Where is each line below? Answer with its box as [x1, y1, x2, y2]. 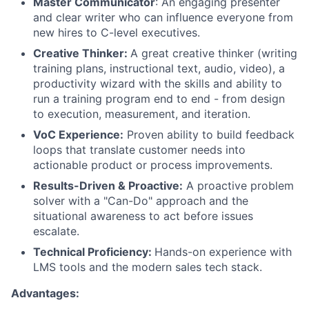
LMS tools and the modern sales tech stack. [33, 260, 262, 275]
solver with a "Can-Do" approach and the [33, 194, 248, 208]
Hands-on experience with [154, 245, 292, 259]
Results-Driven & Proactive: [33, 179, 183, 193]
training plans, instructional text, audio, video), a [33, 61, 285, 76]
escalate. [33, 224, 79, 239]
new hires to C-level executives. [33, 26, 200, 40]
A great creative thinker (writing [130, 46, 297, 61]
